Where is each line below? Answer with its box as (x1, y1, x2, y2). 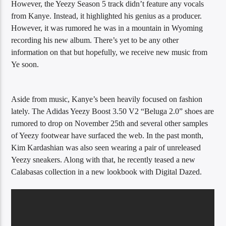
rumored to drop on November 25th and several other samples (11, 119, 208, 128)
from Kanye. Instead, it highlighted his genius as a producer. (11, 12, 202, 21)
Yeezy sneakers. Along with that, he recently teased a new (11, 155, 196, 164)
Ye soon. (11, 60, 39, 69)
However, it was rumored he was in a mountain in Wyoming (11, 24, 203, 33)
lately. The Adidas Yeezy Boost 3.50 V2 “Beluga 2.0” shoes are (11, 106, 214, 116)
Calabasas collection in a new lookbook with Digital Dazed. (11, 167, 202, 176)
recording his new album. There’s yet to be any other (11, 36, 179, 45)
